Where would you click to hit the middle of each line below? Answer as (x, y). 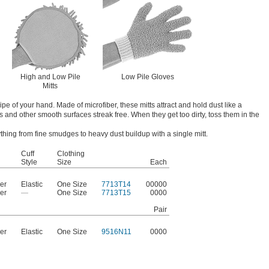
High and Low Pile (50, 77)
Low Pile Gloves (148, 77)
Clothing (71, 154)
